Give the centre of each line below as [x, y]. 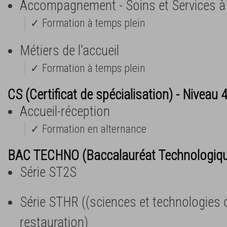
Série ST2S [48, 172]
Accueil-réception [65, 111]
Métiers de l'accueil [69, 50]
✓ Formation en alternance [88, 129]
